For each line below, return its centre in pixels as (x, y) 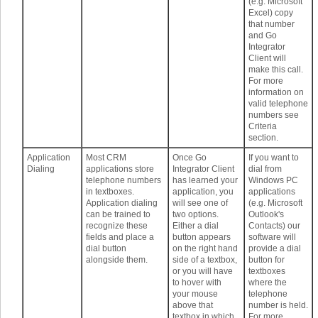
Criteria (263, 127)
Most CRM (106, 158)
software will (272, 237)
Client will (267, 59)
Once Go (190, 158)
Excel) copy (271, 13)
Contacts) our (274, 226)
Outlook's (266, 215)
